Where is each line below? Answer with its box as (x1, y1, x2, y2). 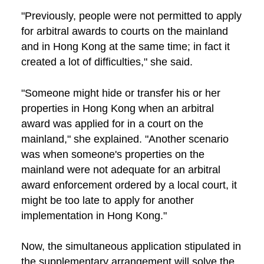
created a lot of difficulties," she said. (21, 55, 193, 68)
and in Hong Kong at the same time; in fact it (21, 40, 230, 52)
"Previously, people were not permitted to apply (21, 9, 242, 22)
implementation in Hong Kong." (21, 209, 167, 222)
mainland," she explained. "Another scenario (21, 133, 229, 145)
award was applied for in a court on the (21, 117, 203, 130)
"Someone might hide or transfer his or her (21, 87, 220, 99)
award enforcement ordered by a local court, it (21, 179, 237, 191)
